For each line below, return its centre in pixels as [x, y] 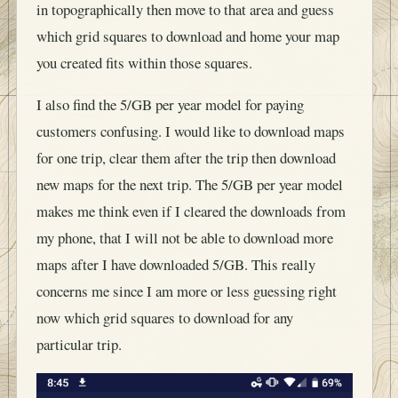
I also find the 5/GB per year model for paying [170, 104]
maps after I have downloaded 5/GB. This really [176, 264]
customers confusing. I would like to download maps [191, 131]
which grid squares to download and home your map [188, 36]
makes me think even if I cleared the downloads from [191, 211]
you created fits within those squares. [144, 63]
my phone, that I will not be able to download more [185, 237]
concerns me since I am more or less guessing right [187, 291]
